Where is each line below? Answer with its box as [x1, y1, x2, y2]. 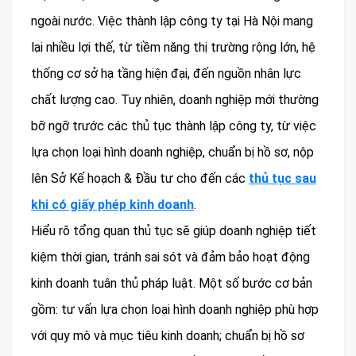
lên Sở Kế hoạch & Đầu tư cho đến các [31, 170, 249, 186]
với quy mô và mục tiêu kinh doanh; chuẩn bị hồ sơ [31, 327, 304, 343]
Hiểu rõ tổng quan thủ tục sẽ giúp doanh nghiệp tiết [31, 222, 316, 238]
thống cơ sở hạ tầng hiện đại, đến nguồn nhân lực [31, 65, 301, 81]
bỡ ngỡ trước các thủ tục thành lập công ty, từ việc [31, 118, 316, 133]
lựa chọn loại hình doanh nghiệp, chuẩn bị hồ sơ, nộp [31, 144, 314, 160]
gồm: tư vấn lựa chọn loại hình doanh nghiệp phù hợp [31, 301, 319, 317]
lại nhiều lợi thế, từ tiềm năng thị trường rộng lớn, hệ [31, 39, 315, 55]
